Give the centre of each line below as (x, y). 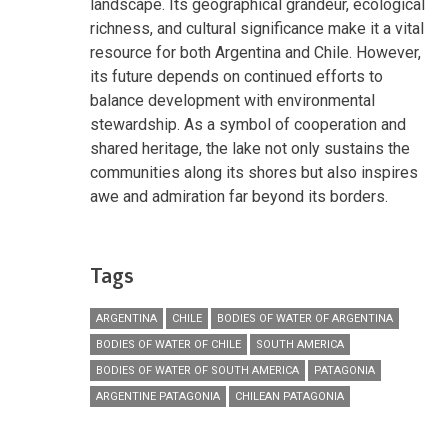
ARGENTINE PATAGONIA (158, 396)
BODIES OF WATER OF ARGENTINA (305, 318)
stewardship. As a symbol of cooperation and (248, 124)
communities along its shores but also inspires (254, 172)
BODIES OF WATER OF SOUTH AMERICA (197, 370)
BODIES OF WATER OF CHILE (168, 344)
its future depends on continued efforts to (236, 76)
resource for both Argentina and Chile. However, (255, 52)
